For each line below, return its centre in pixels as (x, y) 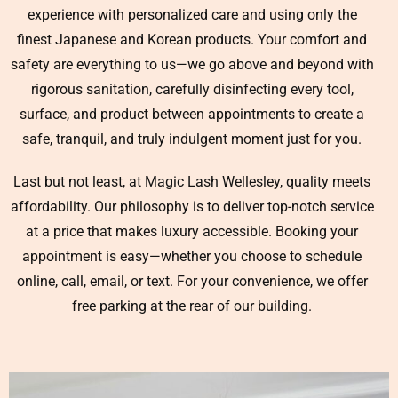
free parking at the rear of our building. (192, 306)
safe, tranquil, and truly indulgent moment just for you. (192, 139)
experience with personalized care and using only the (192, 15)
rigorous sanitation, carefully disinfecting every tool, (192, 89)
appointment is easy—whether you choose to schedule (192, 256)
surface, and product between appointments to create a (192, 114)
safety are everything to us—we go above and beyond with (192, 64)
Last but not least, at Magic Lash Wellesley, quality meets (192, 182)
